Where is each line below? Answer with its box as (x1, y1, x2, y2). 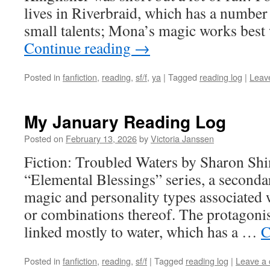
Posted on (24, 132, 63, 145)
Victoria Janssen (151, 132, 214, 145)
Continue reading (24, 37, 134, 58)
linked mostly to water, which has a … (24, 221, 261, 242)
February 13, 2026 (66, 132, 137, 145)
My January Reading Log (24, 109, 226, 134)
